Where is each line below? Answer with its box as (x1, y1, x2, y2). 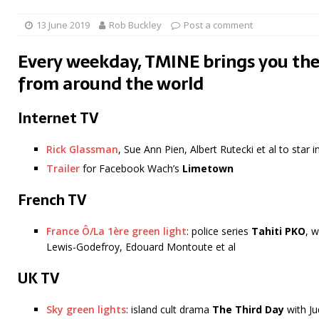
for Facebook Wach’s (80, 162, 182, 176)
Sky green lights (46, 303, 126, 317)
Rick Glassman (46, 142, 118, 157)
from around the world (18, 70, 204, 98)
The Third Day (212, 303, 284, 317)
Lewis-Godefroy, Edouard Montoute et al (46, 240, 236, 254)
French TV (18, 189, 87, 212)
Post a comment (184, 19, 253, 32)
